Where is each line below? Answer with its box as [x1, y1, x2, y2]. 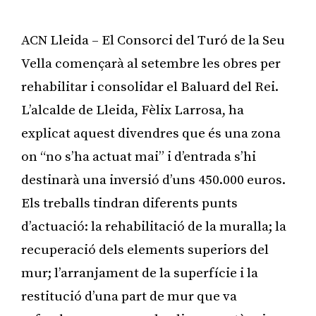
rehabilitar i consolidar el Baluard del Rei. [21, 78, 279, 95]
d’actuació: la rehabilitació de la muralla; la [21, 218, 286, 235]
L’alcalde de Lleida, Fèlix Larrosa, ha [21, 102, 244, 119]
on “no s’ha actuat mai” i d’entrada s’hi [21, 148, 256, 165]
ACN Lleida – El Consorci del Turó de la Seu [21, 32, 285, 49]
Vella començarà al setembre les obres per [21, 55, 281, 72]
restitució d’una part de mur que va [21, 288, 237, 305]
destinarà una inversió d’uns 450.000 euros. [21, 171, 286, 188]
